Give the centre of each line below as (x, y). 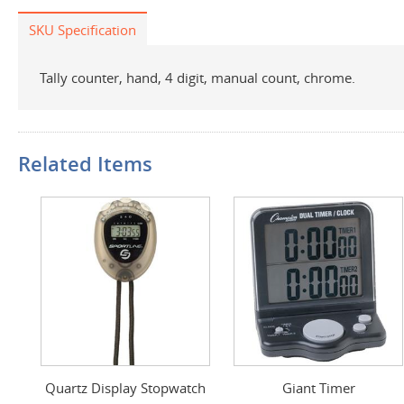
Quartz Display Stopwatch (125, 387)
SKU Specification (83, 30)
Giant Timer (318, 387)
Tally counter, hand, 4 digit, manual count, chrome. (197, 78)
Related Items (85, 164)
